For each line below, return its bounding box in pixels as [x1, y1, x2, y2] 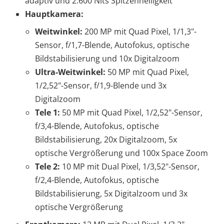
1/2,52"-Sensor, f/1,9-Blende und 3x [35, 79, 166, 91]
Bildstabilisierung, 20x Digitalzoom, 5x [35, 133, 177, 145]
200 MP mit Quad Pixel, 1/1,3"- [82, 25, 196, 37]
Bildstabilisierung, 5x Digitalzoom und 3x [35, 187, 187, 199]
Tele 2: [35, 160, 60, 172]
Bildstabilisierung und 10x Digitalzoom [35, 52, 179, 64]
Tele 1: [35, 106, 60, 118]
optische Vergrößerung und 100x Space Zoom [35, 147, 208, 158]
